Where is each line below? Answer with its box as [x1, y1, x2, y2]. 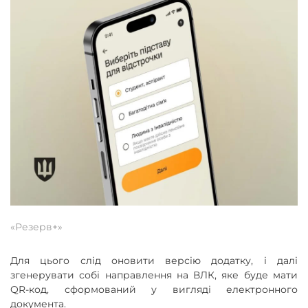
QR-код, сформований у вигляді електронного [10, 283, 298, 296]
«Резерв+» [10, 221, 63, 234]
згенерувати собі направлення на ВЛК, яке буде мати [10, 269, 298, 282]
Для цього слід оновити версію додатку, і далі [10, 254, 298, 267]
